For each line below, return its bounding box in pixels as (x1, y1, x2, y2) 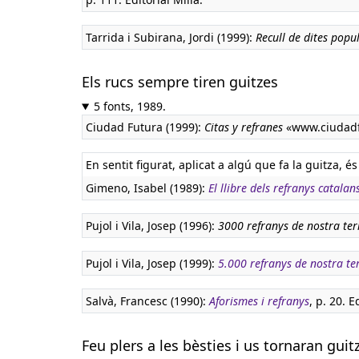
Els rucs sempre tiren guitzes (82, 72, 278, 91)
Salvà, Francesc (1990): (86, 293, 209, 309)
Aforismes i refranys (209, 293, 309, 309)
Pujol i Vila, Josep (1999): (86, 256, 218, 271)
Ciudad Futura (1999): (86, 119, 204, 135)
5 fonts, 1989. (93, 99, 166, 114)
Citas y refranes (204, 119, 283, 135)
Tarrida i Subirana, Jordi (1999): (86, 30, 256, 45)
